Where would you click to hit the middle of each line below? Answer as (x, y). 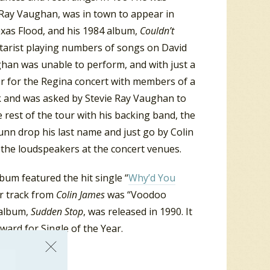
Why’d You (152, 177)
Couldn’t (157, 31)
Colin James (80, 194)
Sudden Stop (57, 211)
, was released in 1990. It (138, 211)
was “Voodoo (136, 194)
